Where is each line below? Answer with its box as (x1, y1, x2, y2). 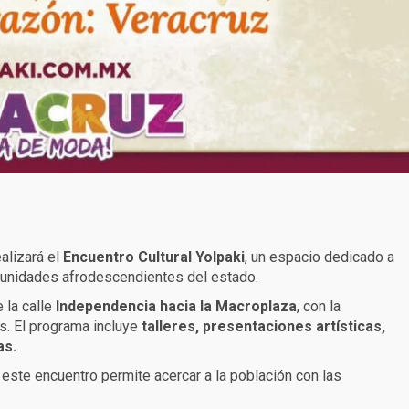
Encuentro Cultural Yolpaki (63, 248, 245, 267)
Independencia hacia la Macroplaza (56, 298, 297, 316)
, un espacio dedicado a (245, 248, 394, 267)
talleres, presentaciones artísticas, (142, 318, 385, 336)
